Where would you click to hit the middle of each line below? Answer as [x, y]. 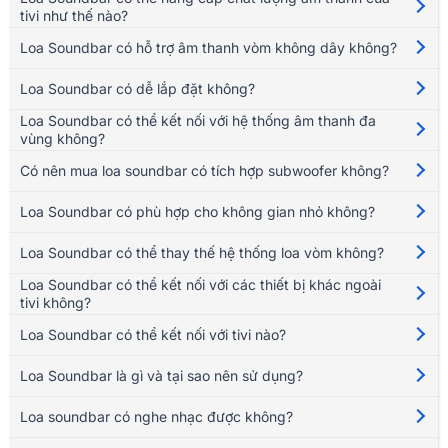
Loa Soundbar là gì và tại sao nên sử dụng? [161, 375]
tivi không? [55, 302]
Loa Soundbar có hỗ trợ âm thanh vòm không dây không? [208, 47]
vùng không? [62, 138]
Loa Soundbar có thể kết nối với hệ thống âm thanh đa [198, 120]
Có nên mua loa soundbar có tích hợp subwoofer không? [204, 170]
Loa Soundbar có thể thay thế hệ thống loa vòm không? [202, 252]
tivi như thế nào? [74, 15]
